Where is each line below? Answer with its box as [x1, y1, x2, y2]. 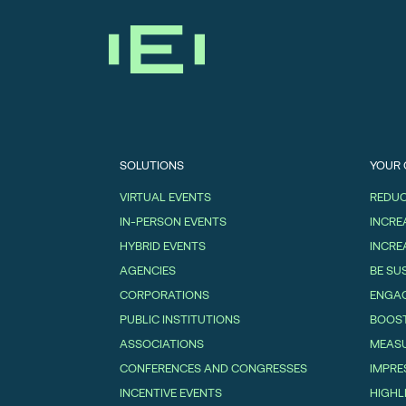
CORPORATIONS [120, 287, 209, 303]
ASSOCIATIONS [120, 336, 204, 352]
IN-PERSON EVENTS [120, 214, 227, 229]
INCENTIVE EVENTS [120, 385, 222, 401]
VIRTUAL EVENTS [120, 189, 211, 205]
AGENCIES [120, 263, 176, 278]
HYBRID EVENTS [120, 238, 206, 254]
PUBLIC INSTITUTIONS [120, 312, 240, 327]
